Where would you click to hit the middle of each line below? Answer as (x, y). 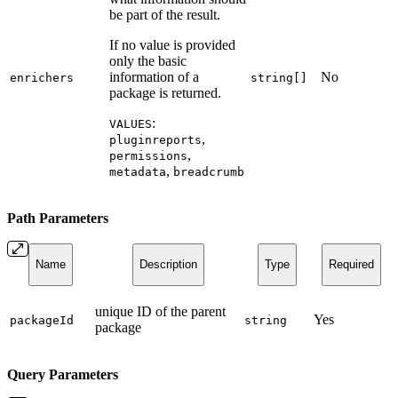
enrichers (42, 77)
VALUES (131, 123)
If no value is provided (172, 44)
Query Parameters (63, 374)
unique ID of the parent (160, 311)
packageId (42, 320)
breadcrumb (209, 171)
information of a (154, 76)
